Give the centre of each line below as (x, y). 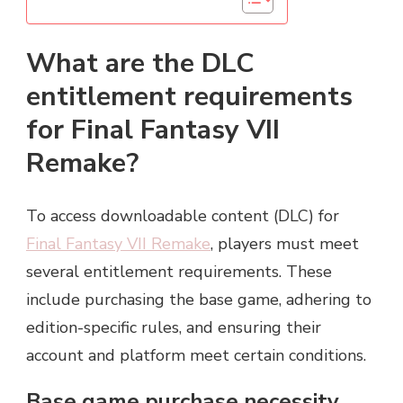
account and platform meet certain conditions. (196, 356)
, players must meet (285, 244)
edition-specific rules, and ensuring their (174, 328)
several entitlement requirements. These (179, 272)
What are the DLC (140, 64)
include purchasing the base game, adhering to (199, 300)
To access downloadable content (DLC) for (183, 216)
